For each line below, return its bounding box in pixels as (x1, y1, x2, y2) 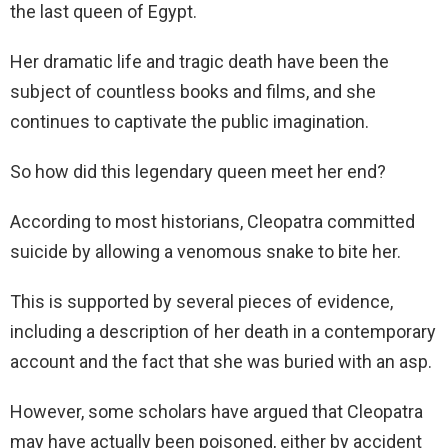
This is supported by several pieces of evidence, (10, 291, 393, 312)
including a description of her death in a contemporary (10, 321, 436, 342)
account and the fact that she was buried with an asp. (10, 351, 432, 372)
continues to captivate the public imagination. (10, 111, 369, 132)
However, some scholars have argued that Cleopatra (10, 401, 423, 422)
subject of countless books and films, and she (10, 81, 376, 102)
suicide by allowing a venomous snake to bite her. (10, 241, 401, 262)
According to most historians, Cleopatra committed (10, 211, 415, 232)
